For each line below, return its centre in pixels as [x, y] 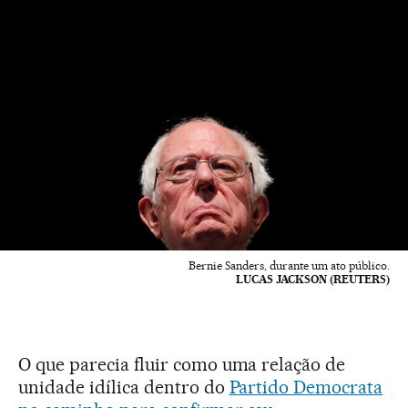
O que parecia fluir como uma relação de [182, 364]
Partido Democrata [306, 387]
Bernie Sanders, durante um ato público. [289, 265]
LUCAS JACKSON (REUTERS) [313, 279]
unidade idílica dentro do [124, 387]
